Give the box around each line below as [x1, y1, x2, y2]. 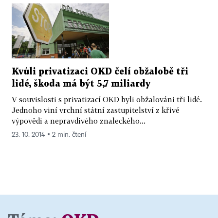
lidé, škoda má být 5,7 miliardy [12, 80, 150, 89]
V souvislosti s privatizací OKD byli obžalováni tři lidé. [12, 95, 202, 104]
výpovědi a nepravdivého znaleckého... [12, 116, 145, 126]
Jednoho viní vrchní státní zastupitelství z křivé [12, 106, 180, 115]
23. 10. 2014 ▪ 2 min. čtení [12, 131, 86, 139]
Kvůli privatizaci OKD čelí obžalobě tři [12, 68, 188, 76]
